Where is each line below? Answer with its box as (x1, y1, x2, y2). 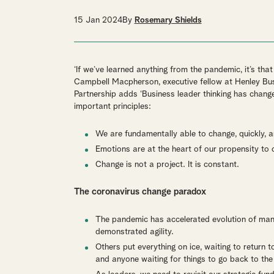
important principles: (73, 102, 151, 111)
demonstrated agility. (95, 228, 174, 236)
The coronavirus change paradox (73, 187, 206, 196)
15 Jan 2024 (73, 16, 122, 24)
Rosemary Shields (134, 16, 202, 24)
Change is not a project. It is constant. (95, 160, 239, 169)
